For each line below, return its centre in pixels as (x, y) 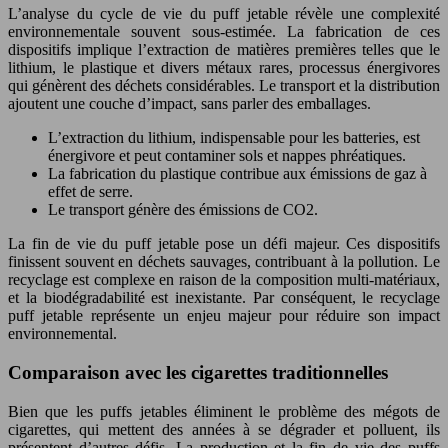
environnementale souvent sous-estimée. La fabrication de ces (224, 32)
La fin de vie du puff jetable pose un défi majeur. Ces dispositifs (224, 244)
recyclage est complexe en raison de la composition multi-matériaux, (224, 280)
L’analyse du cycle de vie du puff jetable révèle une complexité (224, 14)
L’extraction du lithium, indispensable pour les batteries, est (234, 138)
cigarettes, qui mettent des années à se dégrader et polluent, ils (224, 429)
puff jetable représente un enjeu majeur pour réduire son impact (224, 316)
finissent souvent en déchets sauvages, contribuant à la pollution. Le (224, 262)
